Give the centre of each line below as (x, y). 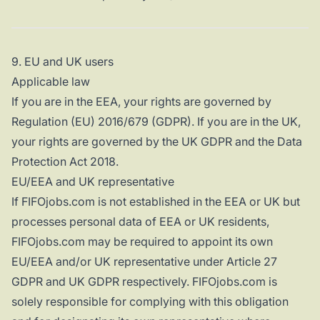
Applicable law (51, 82)
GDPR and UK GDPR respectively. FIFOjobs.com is (144, 282)
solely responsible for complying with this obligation (150, 302)
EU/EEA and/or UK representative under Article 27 (144, 262)
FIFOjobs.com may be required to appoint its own (142, 242)
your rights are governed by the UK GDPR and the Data (157, 142)
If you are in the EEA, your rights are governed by (141, 102)
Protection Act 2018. (65, 162)
